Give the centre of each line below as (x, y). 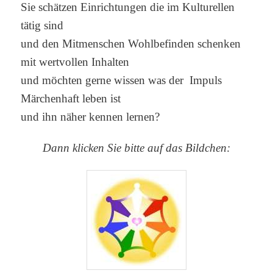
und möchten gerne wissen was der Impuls (122, 80)
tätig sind (42, 25)
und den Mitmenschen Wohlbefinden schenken (131, 43)
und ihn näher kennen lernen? (90, 116)
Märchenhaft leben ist (71, 98)
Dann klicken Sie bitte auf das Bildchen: (136, 147)
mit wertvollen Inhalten (75, 62)
